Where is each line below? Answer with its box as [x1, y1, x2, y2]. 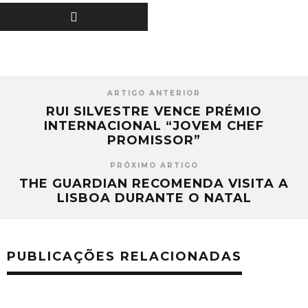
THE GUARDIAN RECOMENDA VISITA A [19, 176, 289, 191]
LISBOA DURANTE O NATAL [56, 190, 252, 206]
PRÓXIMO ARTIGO [109, 161, 199, 170]
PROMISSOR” [107, 133, 201, 148]
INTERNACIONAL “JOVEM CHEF [44, 118, 264, 133]
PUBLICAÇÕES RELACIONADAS [7, 249, 242, 264]
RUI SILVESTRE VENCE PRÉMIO [46, 104, 262, 119]
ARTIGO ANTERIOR [107, 89, 201, 98]
